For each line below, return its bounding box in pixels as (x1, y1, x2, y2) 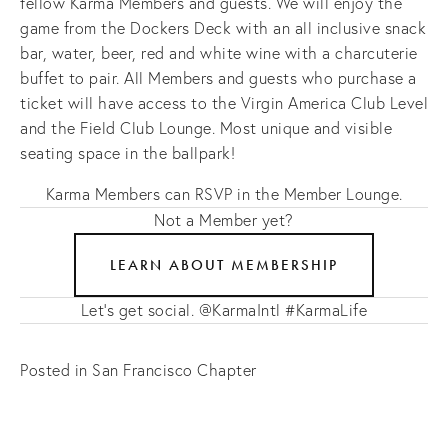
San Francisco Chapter (92, 360, 257, 380)
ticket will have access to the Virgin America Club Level (20, 93, 428, 113)
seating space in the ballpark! (20, 143, 235, 163)
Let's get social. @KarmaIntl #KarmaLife (80, 300, 368, 320)
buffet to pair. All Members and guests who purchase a (20, 68, 417, 88)
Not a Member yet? (154, 210, 294, 230)
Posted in (20, 360, 92, 380)
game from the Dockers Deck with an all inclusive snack (20, 18, 426, 38)
